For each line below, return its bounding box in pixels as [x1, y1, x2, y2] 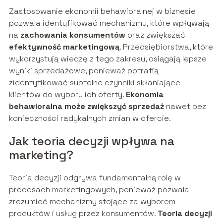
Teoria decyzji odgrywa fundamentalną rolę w [8, 172, 181, 183]
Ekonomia [125, 89, 164, 100]
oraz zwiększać [125, 29, 185, 40]
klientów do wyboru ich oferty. [8, 89, 126, 100]
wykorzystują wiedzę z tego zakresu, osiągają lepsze [8, 53, 207, 64]
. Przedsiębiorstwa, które [119, 41, 213, 52]
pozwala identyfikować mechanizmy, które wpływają [8, 17, 209, 28]
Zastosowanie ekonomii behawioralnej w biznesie [8, 5, 196, 16]
